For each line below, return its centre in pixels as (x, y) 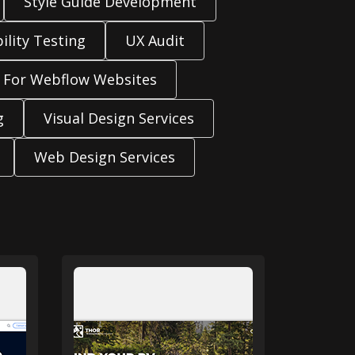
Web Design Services (105, 157)
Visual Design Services (118, 118)
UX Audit (155, 40)
